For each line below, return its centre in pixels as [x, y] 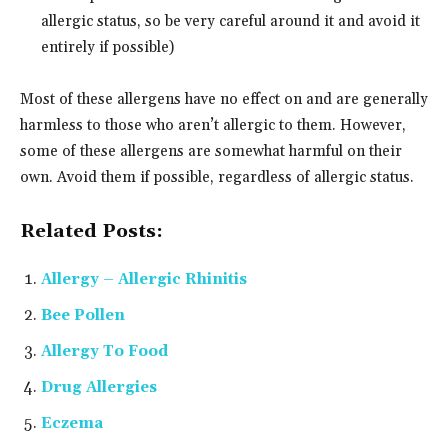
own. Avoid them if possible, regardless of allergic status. [217, 177]
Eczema [72, 423]
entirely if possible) [107, 47]
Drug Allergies [99, 387]
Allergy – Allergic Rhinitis [144, 279]
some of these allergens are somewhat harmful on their [211, 151]
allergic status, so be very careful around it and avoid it [230, 21]
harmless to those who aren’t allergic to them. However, [213, 125]
